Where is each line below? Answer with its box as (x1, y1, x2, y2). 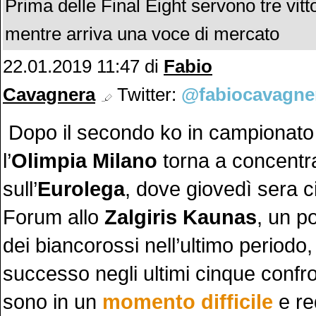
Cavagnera (3, 84, 95, 105)
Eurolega (37, 177, 125, 200)
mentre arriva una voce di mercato (5, 23, 279, 44)
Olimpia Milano (11, 149, 157, 172)
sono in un (3, 290, 102, 313)
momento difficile (102, 290, 273, 313)
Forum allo (3, 205, 104, 229)
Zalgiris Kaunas (104, 205, 257, 229)
